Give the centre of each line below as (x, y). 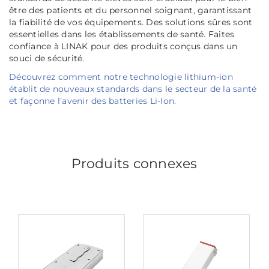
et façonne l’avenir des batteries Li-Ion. (93, 101)
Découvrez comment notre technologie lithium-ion (121, 77)
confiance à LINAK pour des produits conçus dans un (123, 47)
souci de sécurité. (47, 59)
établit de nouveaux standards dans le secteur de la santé (133, 89)
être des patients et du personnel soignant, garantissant (130, 11)
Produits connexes (134, 164)
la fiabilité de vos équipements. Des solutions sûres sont (131, 23)
